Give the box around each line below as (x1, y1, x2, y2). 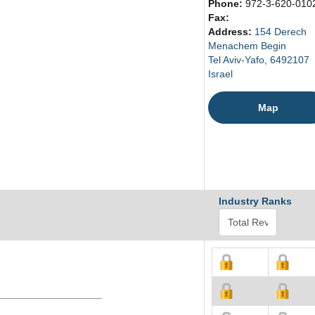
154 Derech (255, 26, 307, 38)
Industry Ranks (219, 195, 292, 207)
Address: (208, 26, 255, 38)
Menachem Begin (208, 40, 286, 52)
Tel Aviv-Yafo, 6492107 (208, 54, 309, 66)
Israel (208, 68, 233, 80)
